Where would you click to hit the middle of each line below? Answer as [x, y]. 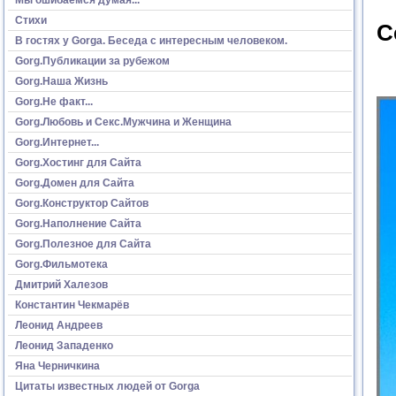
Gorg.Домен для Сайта [75, 183]
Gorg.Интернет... [57, 142]
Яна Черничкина [57, 366]
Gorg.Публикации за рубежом [92, 61]
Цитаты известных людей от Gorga [107, 386]
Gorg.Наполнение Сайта [78, 223]
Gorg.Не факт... [54, 101]
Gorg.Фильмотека [61, 264]
